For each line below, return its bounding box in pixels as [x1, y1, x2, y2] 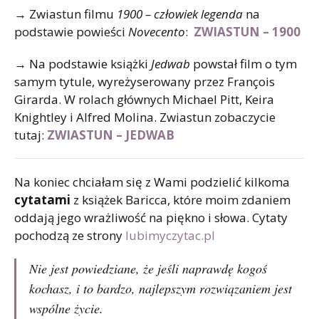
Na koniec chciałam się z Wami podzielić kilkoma [14, 173, 290, 190]
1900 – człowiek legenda [117, 5, 243, 22]
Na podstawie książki [26, 55, 151, 72]
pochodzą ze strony [14, 226, 125, 244]
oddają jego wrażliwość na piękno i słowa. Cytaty [14, 209, 288, 226]
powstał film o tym [190, 55, 297, 72]
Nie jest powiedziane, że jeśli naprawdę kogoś [29, 259, 267, 277]
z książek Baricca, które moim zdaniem [70, 191, 291, 208]
